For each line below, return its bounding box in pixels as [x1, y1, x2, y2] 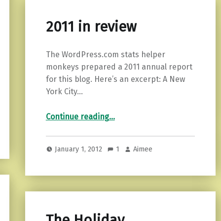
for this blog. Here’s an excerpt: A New [45, 74, 185, 84]
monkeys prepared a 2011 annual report [45, 62, 192, 72]
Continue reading [45, 112, 109, 121]
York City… [45, 87, 83, 97]
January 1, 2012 [55, 145, 105, 154]
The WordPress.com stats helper [45, 50, 165, 60]
